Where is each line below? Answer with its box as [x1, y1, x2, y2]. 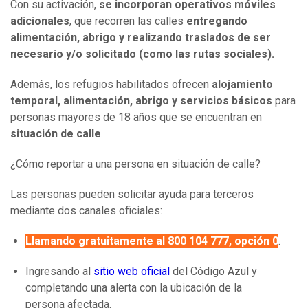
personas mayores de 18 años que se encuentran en [10, 111, 262, 124]
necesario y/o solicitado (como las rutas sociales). [10, 47, 274, 61]
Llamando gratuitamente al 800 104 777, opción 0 [25, 234, 278, 248]
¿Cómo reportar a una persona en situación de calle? [10, 157, 261, 171]
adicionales [10, 14, 69, 28]
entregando [186, 14, 247, 28]
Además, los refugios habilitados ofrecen [10, 78, 212, 91]
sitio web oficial [93, 265, 170, 278]
